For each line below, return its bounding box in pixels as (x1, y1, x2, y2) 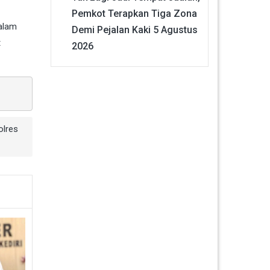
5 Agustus (152, 24, 198, 36)
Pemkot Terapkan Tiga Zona (71, 7, 197, 19)
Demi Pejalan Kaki (71, 24, 151, 36)
